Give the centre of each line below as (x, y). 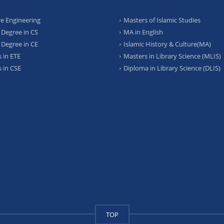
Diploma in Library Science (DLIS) (172, 68)
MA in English (143, 32)
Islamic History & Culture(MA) (167, 44)
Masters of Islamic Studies (162, 20)
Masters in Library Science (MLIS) (172, 56)
